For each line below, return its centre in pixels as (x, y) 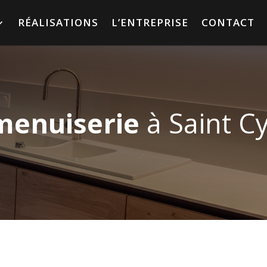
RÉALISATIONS (58, 22)
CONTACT (228, 22)
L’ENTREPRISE (150, 22)
